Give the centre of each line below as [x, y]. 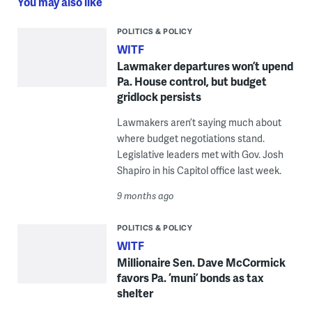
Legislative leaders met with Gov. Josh [200, 154]
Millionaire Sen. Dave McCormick [201, 262]
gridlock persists [159, 96]
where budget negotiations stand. [190, 138]
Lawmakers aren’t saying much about [199, 122]
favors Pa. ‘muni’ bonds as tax [190, 277]
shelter [135, 292]
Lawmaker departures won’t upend [205, 65]
